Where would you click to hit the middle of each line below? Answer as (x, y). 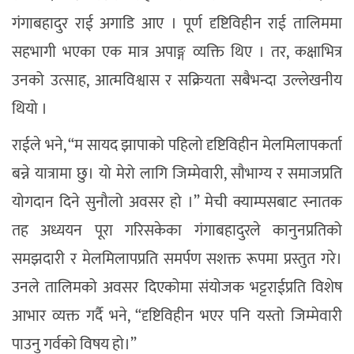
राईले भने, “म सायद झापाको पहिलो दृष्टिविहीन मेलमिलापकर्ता (177, 146)
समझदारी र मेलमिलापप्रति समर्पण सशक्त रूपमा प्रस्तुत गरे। (177, 260)
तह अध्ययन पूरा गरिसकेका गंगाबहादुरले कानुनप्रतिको (177, 231)
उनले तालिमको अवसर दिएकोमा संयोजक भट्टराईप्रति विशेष (177, 288)
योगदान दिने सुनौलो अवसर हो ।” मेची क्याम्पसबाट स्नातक (177, 203)
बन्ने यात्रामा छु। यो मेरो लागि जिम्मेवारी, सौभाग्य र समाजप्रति (177, 174)
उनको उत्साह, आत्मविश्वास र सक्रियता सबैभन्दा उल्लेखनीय (177, 81)
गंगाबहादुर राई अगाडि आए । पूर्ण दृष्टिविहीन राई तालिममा (177, 24)
